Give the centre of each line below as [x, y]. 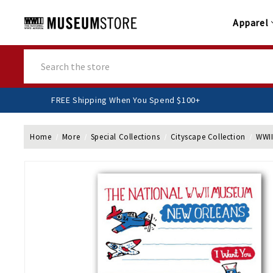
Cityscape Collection [208, 137]
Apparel [251, 23]
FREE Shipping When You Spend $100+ [160, 100]
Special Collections [125, 137]
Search [38, 56]
